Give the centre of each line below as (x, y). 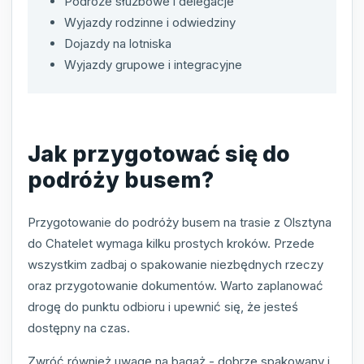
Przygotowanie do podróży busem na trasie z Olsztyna (180, 222)
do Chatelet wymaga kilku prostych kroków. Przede (171, 243)
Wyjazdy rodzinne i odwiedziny (150, 22)
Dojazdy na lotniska (118, 43)
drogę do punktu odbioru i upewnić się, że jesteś (163, 306)
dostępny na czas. (79, 327)
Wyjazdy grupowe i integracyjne (153, 64)
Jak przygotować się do (159, 154)
